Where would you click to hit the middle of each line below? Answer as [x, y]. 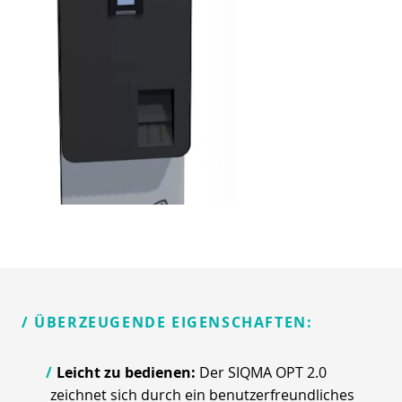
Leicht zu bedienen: [128, 372]
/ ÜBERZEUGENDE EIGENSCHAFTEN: [167, 322]
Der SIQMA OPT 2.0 [263, 372]
